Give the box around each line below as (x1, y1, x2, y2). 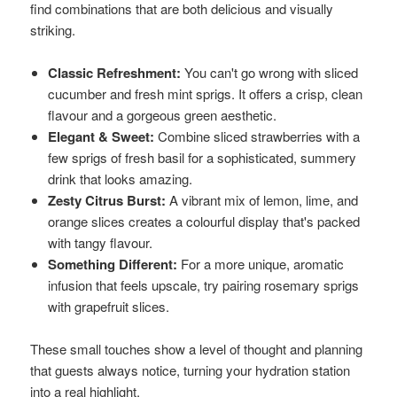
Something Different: (48, 253, 178, 274)
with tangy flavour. (48, 232, 153, 252)
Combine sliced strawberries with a (154, 126, 361, 145)
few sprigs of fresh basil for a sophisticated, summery (48, 147, 357, 167)
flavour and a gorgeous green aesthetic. (48, 105, 277, 124)
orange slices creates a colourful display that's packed (48, 211, 361, 230)
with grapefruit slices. (48, 296, 170, 315)
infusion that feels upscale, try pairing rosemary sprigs (48, 275, 360, 294)
